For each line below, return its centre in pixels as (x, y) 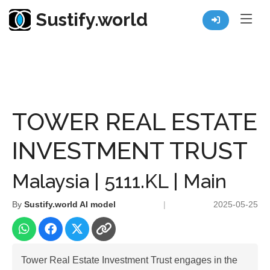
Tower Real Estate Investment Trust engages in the (129, 260)
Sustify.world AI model (70, 204)
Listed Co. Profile (97, 58)
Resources (29, 58)
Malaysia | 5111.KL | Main (119, 181)
